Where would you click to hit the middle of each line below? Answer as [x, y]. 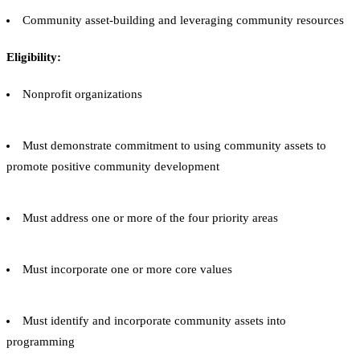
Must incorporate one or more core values [127, 269]
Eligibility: [34, 57]
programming [41, 341]
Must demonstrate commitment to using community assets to [174, 145]
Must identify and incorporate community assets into [154, 320]
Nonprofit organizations [82, 94]
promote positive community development [113, 166]
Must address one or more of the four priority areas [150, 217]
